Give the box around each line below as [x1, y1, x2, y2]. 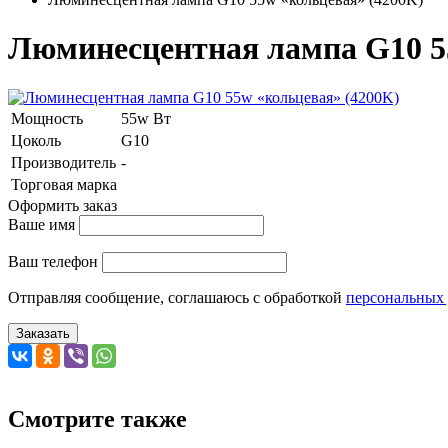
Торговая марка [11, 175, 117, 193]
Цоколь [11, 131, 61, 149]
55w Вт [121, 109, 171, 127]
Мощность [11, 109, 83, 127]
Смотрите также [8, 405, 187, 432]
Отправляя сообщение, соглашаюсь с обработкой [8, 288, 346, 306]
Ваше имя [8, 215, 75, 233]
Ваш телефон [8, 252, 98, 270]
